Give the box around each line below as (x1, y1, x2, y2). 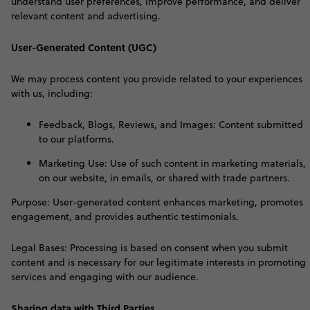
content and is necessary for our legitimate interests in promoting (11, 255, 306, 269)
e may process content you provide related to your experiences (19, 72, 302, 86)
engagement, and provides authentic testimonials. (11, 210, 239, 224)
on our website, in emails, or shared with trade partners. (39, 171, 290, 185)
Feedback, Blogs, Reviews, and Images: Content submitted (39, 118, 303, 131)
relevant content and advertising (11, 9, 158, 23)
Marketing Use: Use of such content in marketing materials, (39, 156, 306, 170)
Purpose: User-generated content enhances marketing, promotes (11, 195, 303, 209)
